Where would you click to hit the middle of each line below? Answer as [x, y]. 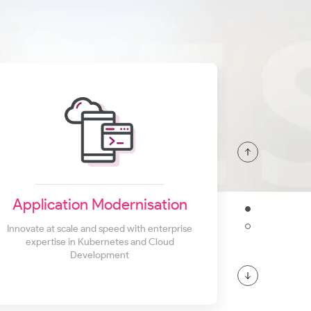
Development [100, 255]
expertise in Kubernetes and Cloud [100, 242]
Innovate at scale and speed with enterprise [100, 229]
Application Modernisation [100, 205]
